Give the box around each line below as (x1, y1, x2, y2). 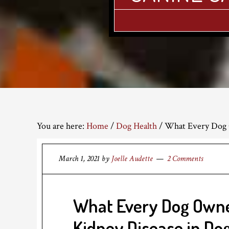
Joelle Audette (111, 153, 153, 164)
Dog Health (116, 120, 157, 132)
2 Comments (167, 153, 203, 164)
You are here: (37, 120, 86, 132)
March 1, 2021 (59, 153, 100, 164)
